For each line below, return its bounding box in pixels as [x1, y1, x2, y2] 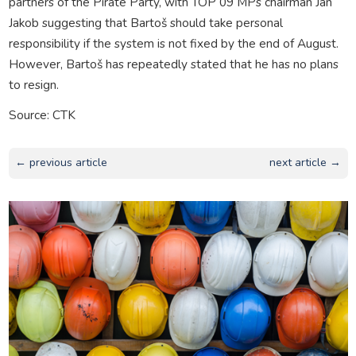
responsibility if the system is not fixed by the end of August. [8, 34, 339, 52]
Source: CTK [8, 106, 75, 123]
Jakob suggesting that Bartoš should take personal [8, 14, 283, 31]
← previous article [14, 155, 107, 171]
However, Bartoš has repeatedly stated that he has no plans [8, 55, 339, 72]
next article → [269, 155, 342, 171]
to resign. [8, 75, 59, 93]
